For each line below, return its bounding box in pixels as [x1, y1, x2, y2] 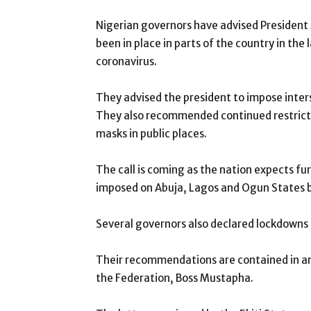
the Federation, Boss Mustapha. [96, 271, 253, 285]
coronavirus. [96, 55, 157, 68]
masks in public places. [96, 127, 207, 140]
